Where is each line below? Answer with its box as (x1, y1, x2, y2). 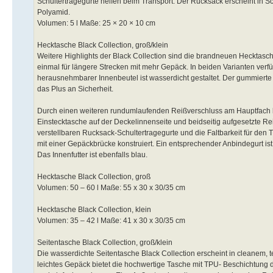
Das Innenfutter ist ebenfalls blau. (37, 150, 147, 159)
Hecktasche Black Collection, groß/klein (37, 40, 168, 49)
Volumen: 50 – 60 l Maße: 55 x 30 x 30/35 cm (37, 183, 185, 192)
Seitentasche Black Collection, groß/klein (37, 238, 172, 247)
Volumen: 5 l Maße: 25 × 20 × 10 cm (37, 18, 155, 27)
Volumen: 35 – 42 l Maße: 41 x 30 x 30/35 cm (37, 216, 185, 225)
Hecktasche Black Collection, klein (37, 205, 151, 214)
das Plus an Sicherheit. (37, 84, 113, 93)
